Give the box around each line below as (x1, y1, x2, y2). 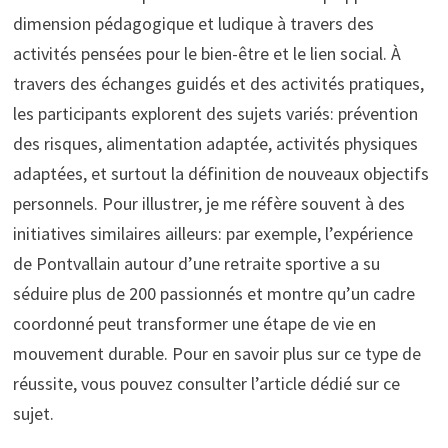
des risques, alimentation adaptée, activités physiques (12, 131, 418, 155)
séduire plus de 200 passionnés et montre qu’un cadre (12, 281, 415, 305)
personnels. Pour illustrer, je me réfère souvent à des (12, 191, 405, 215)
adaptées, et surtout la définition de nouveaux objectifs (12, 161, 429, 185)
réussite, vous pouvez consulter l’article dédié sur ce (12, 371, 400, 395)
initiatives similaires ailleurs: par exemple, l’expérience (12, 221, 413, 245)
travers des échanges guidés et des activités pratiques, (12, 71, 424, 95)
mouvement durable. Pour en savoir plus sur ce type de (12, 341, 421, 365)
